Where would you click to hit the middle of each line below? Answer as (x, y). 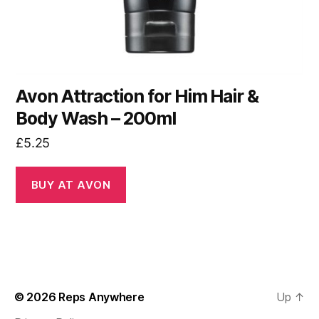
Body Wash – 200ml (96, 119)
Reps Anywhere (101, 297)
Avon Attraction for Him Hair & (137, 96)
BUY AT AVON (71, 184)
